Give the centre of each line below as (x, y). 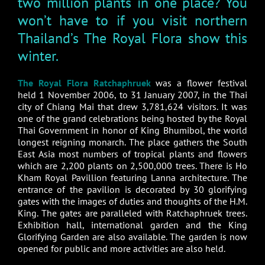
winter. (38, 56)
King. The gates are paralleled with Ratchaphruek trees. (132, 213)
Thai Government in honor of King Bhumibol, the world (132, 130)
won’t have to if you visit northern (132, 21)
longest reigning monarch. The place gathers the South (132, 142)
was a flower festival (199, 83)
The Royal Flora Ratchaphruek (84, 83)
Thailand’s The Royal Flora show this (132, 38)
